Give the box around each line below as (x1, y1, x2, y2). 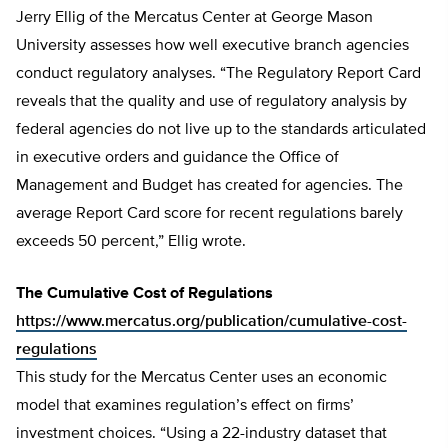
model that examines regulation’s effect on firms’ (16, 398, 354, 415)
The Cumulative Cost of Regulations (16, 286, 273, 303)
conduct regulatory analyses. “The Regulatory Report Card (16, 66, 421, 83)
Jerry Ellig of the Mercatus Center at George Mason (16, 10, 373, 27)
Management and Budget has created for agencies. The (16, 178, 403, 195)
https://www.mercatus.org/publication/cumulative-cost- (16, 314, 407, 331)
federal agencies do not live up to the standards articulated (16, 122, 426, 139)
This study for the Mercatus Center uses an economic (16, 370, 387, 387)
